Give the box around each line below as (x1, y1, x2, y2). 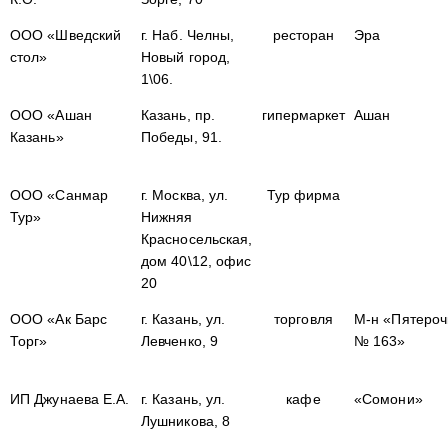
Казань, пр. (141, 107, 215, 123)
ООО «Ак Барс (10, 311, 108, 327)
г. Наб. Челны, (141, 27, 235, 43)
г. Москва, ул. (141, 187, 229, 203)
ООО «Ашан (10, 107, 92, 123)
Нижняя (141, 209, 193, 225)
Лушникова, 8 (141, 413, 231, 429)
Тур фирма (266, 187, 341, 203)
